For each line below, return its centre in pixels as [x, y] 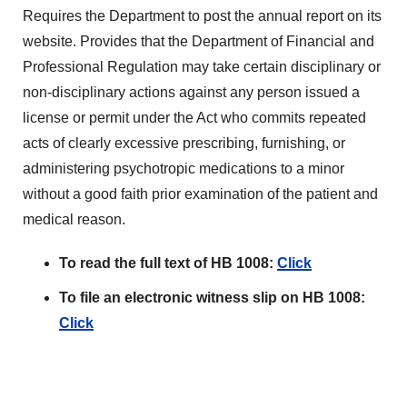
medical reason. [74, 219]
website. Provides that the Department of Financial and [199, 41]
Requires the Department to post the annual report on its [202, 16]
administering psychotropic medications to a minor [184, 169]
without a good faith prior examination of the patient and [200, 194]
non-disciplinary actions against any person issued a [191, 92]
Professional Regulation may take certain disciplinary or [202, 67]
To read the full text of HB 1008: [168, 263]
